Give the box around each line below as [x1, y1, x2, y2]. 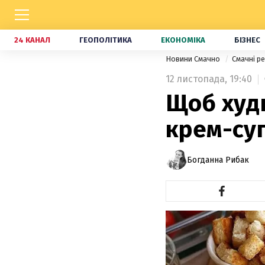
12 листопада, [166, 73, 227, 85]
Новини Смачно [166, 54, 222, 63]
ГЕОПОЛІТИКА [79, 35, 132, 44]
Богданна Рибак [187, 154, 249, 165]
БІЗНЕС [234, 35, 260, 44]
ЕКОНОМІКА [161, 35, 205, 44]
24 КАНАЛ [14, 35, 50, 44]
